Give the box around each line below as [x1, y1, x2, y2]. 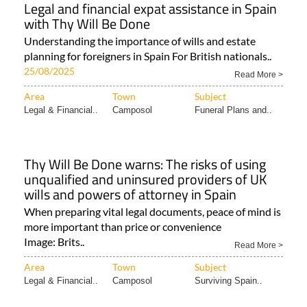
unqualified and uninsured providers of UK [24, 169, 267, 191]
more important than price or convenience [24, 220, 221, 234]
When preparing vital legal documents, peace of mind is [24, 205, 281, 219]
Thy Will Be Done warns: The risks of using [24, 153, 266, 175]
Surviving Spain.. [195, 275, 262, 286]
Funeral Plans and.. [195, 105, 272, 116]
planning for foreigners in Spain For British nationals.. [24, 49, 271, 63]
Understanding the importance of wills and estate [24, 34, 256, 48]
